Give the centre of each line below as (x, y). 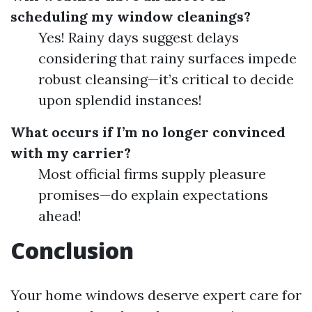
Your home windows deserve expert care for (156, 295)
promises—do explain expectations (153, 195)
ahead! (60, 216)
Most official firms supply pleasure (152, 174)
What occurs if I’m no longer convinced (148, 132)
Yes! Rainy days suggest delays (139, 37)
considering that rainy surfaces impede (167, 58)
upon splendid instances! (120, 100)
